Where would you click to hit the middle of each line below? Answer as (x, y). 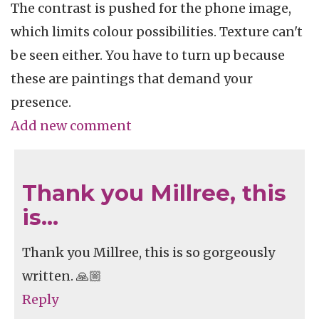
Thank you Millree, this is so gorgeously (148, 253)
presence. (41, 103)
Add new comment (71, 126)
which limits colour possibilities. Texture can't (157, 32)
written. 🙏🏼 (62, 276)
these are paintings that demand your (132, 79)
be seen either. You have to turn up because (148, 56)
